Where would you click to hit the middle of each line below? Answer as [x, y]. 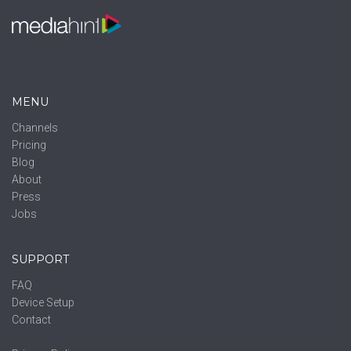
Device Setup [43, 303]
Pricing [29, 145]
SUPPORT [40, 260]
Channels [35, 128]
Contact [31, 320]
